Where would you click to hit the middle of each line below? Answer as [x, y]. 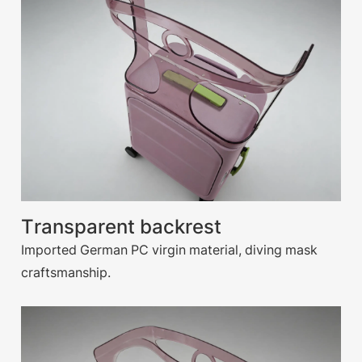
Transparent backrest [122, 226]
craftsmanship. [66, 272]
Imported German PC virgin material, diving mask [170, 249]
